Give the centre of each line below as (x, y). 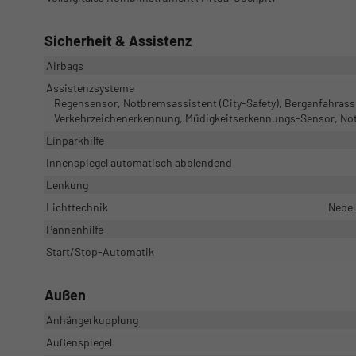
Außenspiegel (79, 342)
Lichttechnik (77, 207)
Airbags (65, 66)
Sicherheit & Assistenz (118, 41)
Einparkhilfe (75, 141)
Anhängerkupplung (92, 320)
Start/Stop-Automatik (100, 252)
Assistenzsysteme (90, 88)
